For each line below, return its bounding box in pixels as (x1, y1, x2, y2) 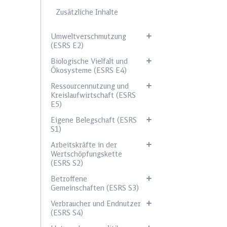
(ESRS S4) (51, 208, 83, 217)
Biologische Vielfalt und (51, 57, 128, 66)
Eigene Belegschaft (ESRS (51, 116, 137, 125)
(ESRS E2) (51, 41, 84, 50)
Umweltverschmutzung (51, 32, 126, 41)
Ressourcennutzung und (51, 82, 129, 91)
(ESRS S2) (51, 159, 83, 168)
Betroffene (51, 174, 87, 183)
